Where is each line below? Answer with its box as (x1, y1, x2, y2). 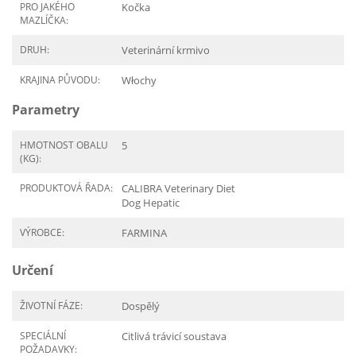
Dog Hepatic (122, 195, 180, 210)
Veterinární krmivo (122, 43, 210, 57)
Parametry (12, 101, 79, 118)
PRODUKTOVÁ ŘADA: (20, 181, 113, 195)
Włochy (122, 73, 157, 87)
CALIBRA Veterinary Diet (122, 181, 235, 195)
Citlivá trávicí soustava (122, 329, 226, 343)
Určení (12, 261, 53, 279)
